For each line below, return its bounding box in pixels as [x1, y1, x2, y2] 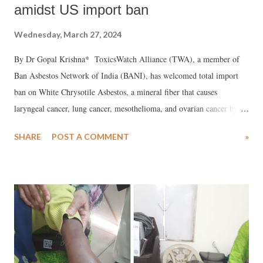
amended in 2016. [14, 136, 76, 147]
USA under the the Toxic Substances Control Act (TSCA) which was [14, 119, 244, 131]
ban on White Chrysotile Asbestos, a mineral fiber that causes [14, 86, 217, 98]
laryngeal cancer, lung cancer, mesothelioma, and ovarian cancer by [14, 103, 238, 114]
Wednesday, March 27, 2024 [14, 29, 122, 40]
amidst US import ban [14, 2, 149, 18]
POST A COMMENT [52, 131, 129, 142]
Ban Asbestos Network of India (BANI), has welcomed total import [14, 70, 238, 82]
